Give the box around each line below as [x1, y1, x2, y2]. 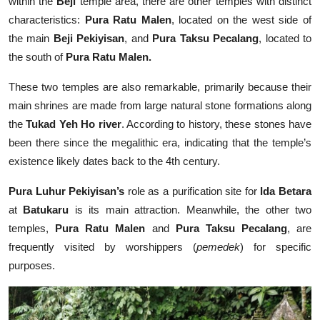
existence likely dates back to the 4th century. [9, 155, 220, 168]
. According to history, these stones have [121, 118, 312, 131]
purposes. [9, 259, 55, 272]
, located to [259, 32, 312, 45]
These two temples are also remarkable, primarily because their [9, 81, 311, 94]
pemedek [196, 241, 240, 254]
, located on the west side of [171, 14, 312, 26]
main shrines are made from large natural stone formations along [9, 99, 311, 112]
